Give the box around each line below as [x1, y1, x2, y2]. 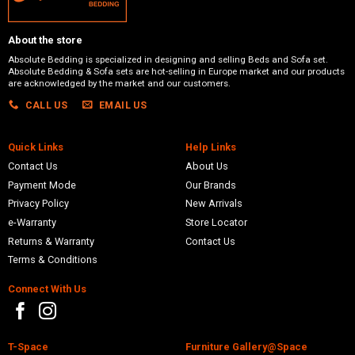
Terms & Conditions [7, 254, 97, 266]
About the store [7, 33, 82, 46]
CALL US [25, 98, 68, 111]
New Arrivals [185, 197, 242, 210]
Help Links [185, 140, 236, 153]
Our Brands [185, 178, 236, 191]
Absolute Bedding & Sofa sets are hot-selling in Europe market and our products [7, 65, 345, 77]
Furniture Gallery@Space [185, 340, 307, 353]
